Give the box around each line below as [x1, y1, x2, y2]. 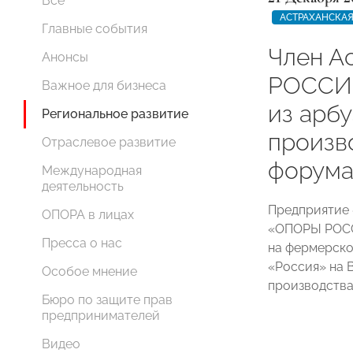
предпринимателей [42, 308, 160, 323]
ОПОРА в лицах [42, 207, 134, 222]
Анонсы [42, 50, 88, 65]
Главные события [42, 21, 147, 36]
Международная [42, 163, 142, 178]
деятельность [42, 179, 124, 194]
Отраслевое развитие [42, 135, 176, 150]
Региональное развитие [42, 106, 188, 121]
